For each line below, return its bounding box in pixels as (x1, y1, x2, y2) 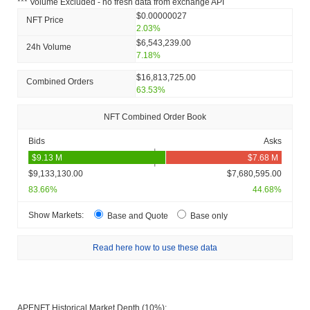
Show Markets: (28, 210, 84, 220)
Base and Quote (105, 211, 170, 221)
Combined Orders (26, 77, 93, 87)
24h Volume (26, 42, 71, 53)
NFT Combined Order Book (104, 112, 206, 122)
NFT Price (26, 15, 64, 26)
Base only (188, 211, 228, 221)
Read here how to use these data (93, 243, 217, 253)
